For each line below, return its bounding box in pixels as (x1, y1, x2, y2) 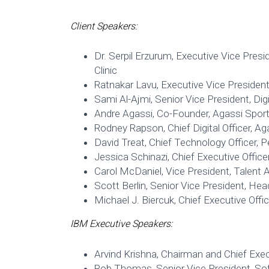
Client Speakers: (70, 20, 137, 32)
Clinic (94, 64, 117, 77)
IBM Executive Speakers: (70, 218, 172, 230)
